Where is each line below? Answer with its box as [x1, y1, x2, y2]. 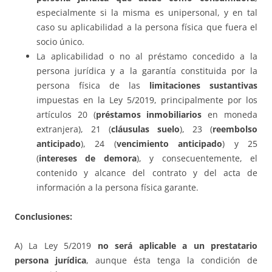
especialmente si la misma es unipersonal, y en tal [36, 7, 257, 19]
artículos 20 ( [36, 109, 96, 121]
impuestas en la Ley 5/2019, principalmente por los [36, 94, 257, 106]
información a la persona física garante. [36, 182, 199, 194]
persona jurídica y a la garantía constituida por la [36, 65, 257, 77]
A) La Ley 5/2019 [15, 240, 98, 252]
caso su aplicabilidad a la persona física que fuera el [36, 21, 257, 33]
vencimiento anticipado [116, 138, 223, 150]
